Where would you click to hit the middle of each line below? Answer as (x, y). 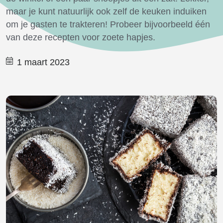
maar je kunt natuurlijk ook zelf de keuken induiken (106, 11)
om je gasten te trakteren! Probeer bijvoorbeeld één (108, 24)
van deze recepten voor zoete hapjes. (81, 37)
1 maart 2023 (43, 62)
